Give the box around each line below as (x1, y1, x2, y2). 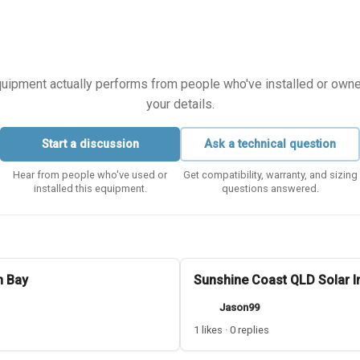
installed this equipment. (33, 182, 147, 194)
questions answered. (221, 182, 319, 194)
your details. (145, 96, 215, 112)
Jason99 (219, 301, 260, 314)
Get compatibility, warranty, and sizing (182, 168, 358, 181)
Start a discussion (41, 137, 139, 151)
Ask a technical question (204, 137, 336, 151)
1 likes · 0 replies (194, 324, 269, 337)
